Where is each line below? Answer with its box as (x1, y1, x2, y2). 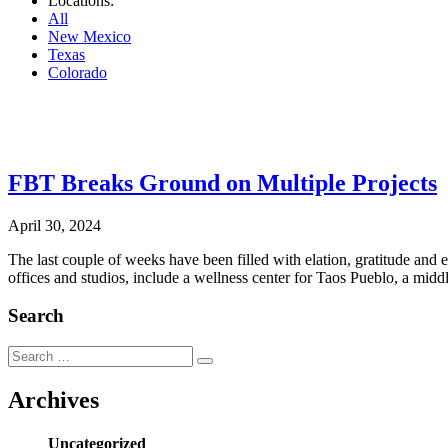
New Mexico (48, 27, 131, 45)
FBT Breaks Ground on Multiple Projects (8, 169, 437, 196)
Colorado (48, 63, 107, 81)
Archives (8, 386, 99, 413)
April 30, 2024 (8, 216, 101, 234)
